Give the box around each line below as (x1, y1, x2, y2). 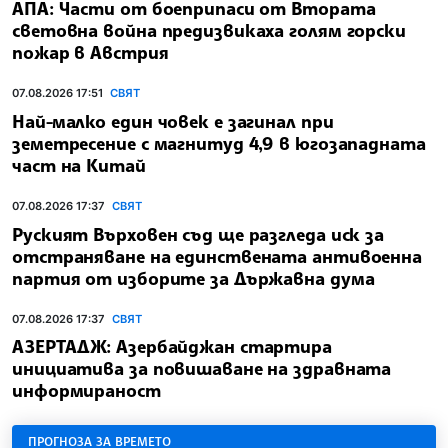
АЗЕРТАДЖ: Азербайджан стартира (12, 335, 332, 358)
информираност (12, 379, 161, 402)
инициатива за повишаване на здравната (12, 357, 392, 380)
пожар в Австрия (12, 41, 169, 64)
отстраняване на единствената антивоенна (12, 244, 423, 267)
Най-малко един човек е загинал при (12, 109, 334, 132)
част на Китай (12, 153, 146, 176)
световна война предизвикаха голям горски (12, 19, 406, 42)
